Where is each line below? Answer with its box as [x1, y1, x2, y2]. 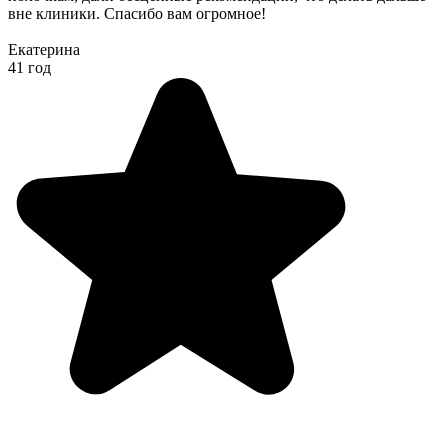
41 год [8, 59, 51, 77]
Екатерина [8, 41, 80, 59]
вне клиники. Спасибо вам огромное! [8, 5, 266, 23]
